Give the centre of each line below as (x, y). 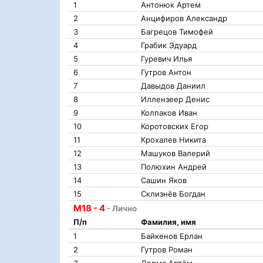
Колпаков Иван (169, 113)
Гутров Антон (166, 72)
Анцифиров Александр (184, 18)
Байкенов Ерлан (172, 236)
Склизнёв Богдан (173, 194)
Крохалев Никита (173, 140)
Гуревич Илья (166, 59)
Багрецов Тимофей (177, 32)
